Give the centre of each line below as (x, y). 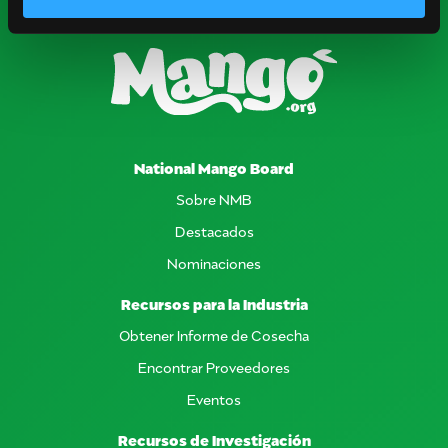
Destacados (214, 231)
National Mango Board (214, 167)
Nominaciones (214, 263)
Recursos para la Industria (214, 303)
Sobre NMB (214, 199)
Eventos (214, 399)
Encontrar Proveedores (214, 367)
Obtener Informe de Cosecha (214, 335)
